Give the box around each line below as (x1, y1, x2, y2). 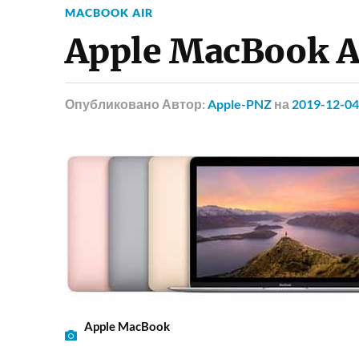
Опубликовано (64, 95, 159, 111)
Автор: (161, 95, 208, 111)
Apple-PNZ (207, 95, 272, 111)
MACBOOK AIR (64, 5, 153, 19)
